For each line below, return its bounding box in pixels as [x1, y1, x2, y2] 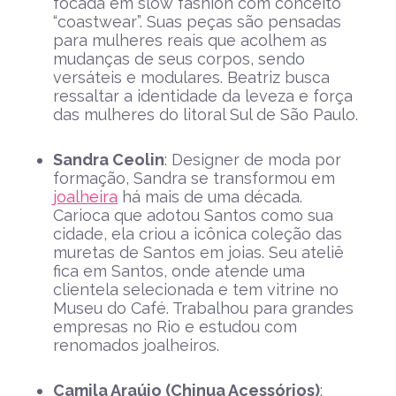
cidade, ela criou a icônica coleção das [53, 225, 342, 244]
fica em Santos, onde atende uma [53, 262, 305, 281]
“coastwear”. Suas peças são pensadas [53, 12, 341, 32]
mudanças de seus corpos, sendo [53, 49, 305, 69]
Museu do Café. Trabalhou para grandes [53, 299, 354, 318]
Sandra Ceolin [53, 150, 164, 170]
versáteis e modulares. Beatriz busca [53, 68, 330, 88]
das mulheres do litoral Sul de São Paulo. [53, 105, 358, 125]
